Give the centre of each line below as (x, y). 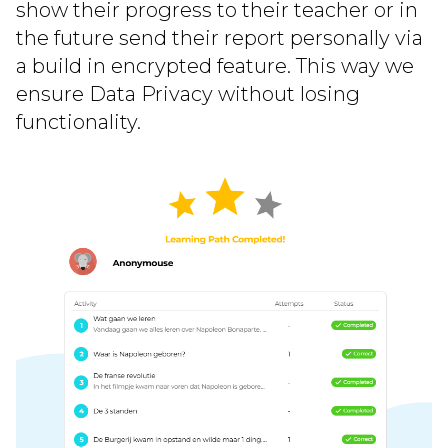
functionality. (78, 122)
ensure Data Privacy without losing (188, 94)
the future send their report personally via (219, 38)
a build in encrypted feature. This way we (215, 66)
